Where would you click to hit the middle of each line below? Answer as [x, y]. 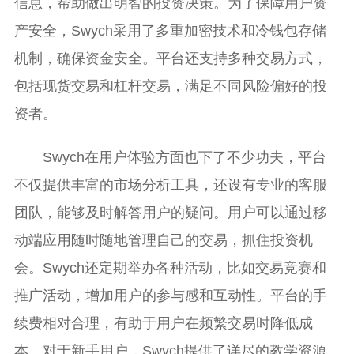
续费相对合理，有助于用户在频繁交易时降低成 [163, 323]
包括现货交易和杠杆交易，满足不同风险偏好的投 [170, 86]
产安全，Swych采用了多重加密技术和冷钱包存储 [170, 30]
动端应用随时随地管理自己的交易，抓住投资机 [163, 240]
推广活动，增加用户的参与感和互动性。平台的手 [170, 295]
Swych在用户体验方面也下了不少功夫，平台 [184, 157]
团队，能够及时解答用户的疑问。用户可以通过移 [170, 212]
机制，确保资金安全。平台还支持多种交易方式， [170, 58]
